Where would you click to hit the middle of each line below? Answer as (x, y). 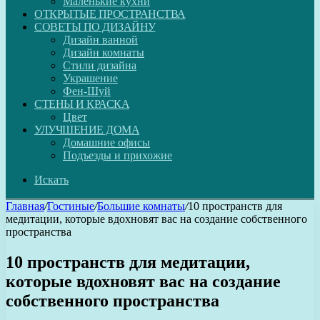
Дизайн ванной (100, 40)
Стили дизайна (100, 65)
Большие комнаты (141, 206)
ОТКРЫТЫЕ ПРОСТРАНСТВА (110, 14)
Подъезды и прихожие (117, 155)
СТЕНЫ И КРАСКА (82, 104)
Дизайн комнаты (104, 52)
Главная (25, 206)
